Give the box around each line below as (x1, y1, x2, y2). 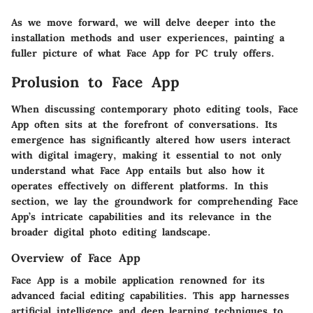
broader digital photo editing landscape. (11, 225, 211, 238)
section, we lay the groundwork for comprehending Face (11, 194, 298, 208)
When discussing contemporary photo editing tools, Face (11, 102, 298, 115)
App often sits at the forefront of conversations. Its (11, 117, 277, 131)
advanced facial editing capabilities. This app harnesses (11, 289, 289, 302)
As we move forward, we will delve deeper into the (11, 16, 276, 29)
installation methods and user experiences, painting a (11, 31, 284, 45)
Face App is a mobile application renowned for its (11, 273, 265, 286)
